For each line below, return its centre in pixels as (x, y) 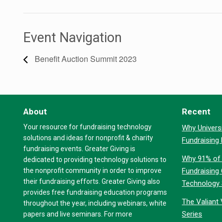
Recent (196, 111)
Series (192, 214)
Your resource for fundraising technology (87, 127)
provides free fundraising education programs (95, 192)
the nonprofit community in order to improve (92, 170)
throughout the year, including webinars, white (95, 203)
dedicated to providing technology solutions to (95, 159)
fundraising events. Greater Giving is (79, 148)
